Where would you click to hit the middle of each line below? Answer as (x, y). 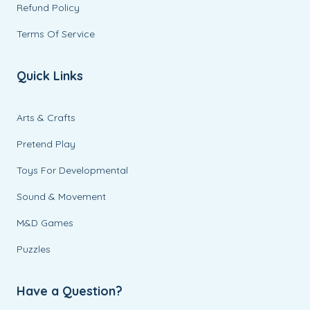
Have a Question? (70, 291)
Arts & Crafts (46, 118)
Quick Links (50, 76)
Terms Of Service (56, 34)
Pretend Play (46, 144)
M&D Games (45, 223)
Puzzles (34, 249)
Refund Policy (48, 8)
